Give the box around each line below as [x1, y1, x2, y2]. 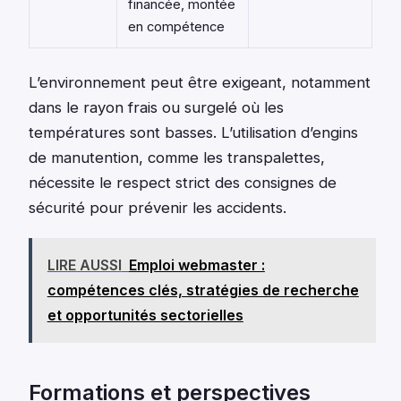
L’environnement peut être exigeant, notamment [29, 73, 371, 91]
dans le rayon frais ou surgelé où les [29, 98, 284, 116]
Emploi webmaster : [128, 256, 265, 275]
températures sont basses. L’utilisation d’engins [29, 123, 358, 141]
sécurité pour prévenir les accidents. [29, 198, 286, 217]
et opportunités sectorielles [47, 306, 243, 325]
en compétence [128, 18, 225, 35]
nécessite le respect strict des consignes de [29, 173, 337, 192]
